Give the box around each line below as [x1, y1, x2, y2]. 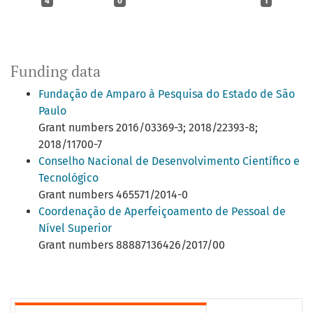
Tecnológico [38, 170, 99, 184]
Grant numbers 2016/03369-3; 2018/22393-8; [38, 120, 258, 134]
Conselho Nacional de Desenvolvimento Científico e [38, 154, 300, 168]
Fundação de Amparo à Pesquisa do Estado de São [38, 87, 295, 101]
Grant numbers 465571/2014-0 [38, 187, 188, 201]
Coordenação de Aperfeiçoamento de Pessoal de [38, 204, 286, 218]
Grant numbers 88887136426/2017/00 [38, 238, 225, 252]
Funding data [10, 61, 101, 81]
